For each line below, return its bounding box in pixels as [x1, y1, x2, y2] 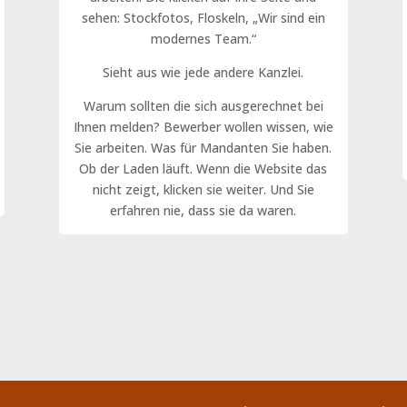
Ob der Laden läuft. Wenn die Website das [79, 159, 328, 177]
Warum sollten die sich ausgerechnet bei [83, 96, 323, 114]
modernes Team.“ [150, 29, 256, 47]
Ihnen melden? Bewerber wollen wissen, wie [73, 117, 333, 135]
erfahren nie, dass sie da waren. [110, 201, 297, 219]
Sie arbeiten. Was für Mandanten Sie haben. [74, 138, 333, 156]
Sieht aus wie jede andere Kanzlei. [103, 63, 304, 81]
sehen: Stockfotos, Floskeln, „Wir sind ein [81, 8, 325, 26]
